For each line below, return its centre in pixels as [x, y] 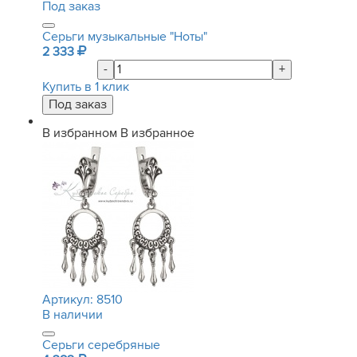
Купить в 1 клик [86, 87]
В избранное [157, 133]
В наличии [73, 315]
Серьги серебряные [101, 345]
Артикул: [69, 300]
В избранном [80, 133]
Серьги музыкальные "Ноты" [125, 37]
